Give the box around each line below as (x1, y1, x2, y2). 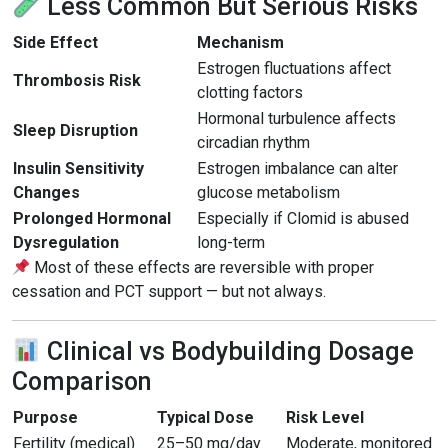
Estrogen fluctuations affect (197, 59, 391, 78)
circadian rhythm (197, 133, 310, 152)
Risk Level (286, 408, 364, 427)
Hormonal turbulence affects (197, 109, 396, 128)
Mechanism (197, 33, 284, 52)
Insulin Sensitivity (13, 159, 144, 178)
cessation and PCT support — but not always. (12, 282, 326, 301)
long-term (197, 233, 265, 252)
